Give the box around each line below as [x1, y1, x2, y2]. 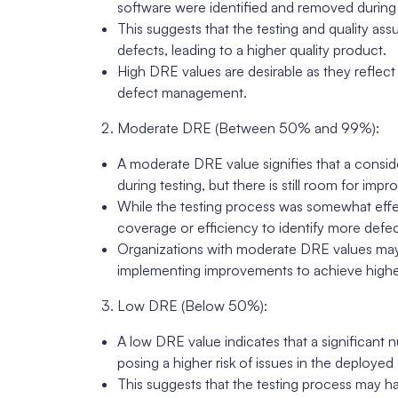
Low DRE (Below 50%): [117, 297, 267, 315]
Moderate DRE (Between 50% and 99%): [117, 119, 379, 138]
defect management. [117, 84, 247, 102]
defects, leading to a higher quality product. [117, 41, 386, 60]
